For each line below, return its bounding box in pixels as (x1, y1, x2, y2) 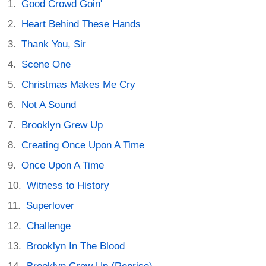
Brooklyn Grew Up (21, 119, 103, 131)
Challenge (27, 220, 71, 232)
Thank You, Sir (21, 39, 87, 50)
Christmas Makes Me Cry (21, 79, 136, 90)
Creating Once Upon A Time (21, 140, 145, 151)
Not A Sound (21, 99, 77, 110)
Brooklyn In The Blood (27, 240, 125, 252)
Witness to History (27, 180, 110, 191)
